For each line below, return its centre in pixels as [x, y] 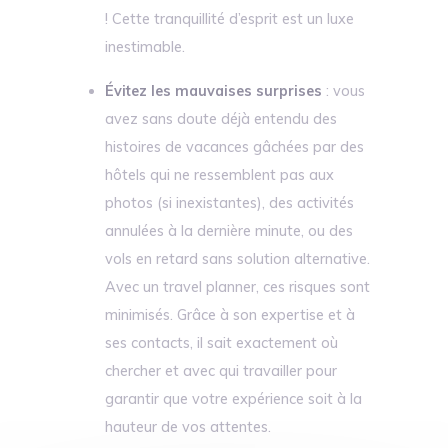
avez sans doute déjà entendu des [221, 119]
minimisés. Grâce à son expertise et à [230, 315]
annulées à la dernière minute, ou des [229, 231]
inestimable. [145, 47]
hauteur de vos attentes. [188, 427]
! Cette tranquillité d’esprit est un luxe [230, 19]
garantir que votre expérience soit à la [234, 399]
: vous [344, 91]
